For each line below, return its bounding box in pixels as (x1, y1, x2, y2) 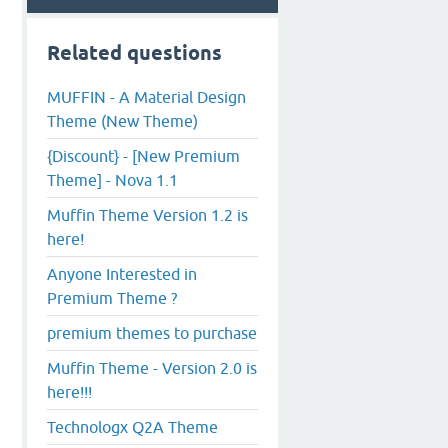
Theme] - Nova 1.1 (47, 170, 178, 189)
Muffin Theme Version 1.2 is (47, 205, 248, 224)
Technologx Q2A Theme (47, 417, 218, 436)
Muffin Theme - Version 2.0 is (47, 358, 257, 377)
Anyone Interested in (47, 264, 197, 283)
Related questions (47, 41, 222, 65)
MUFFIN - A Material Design (47, 87, 246, 106)
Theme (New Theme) (47, 111, 198, 130)
